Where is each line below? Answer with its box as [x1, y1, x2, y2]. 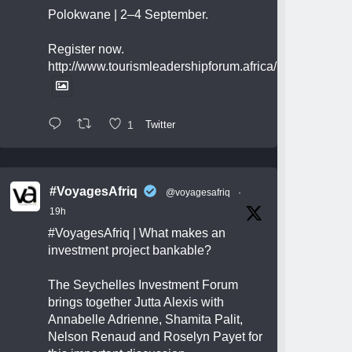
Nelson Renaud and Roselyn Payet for [48, 330, 263, 344]
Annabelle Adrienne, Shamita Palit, [48, 313, 244, 327]
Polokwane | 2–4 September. [48, 7, 209, 21]
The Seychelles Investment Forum [48, 278, 239, 292]
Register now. [48, 42, 125, 56]
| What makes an [130, 226, 226, 240]
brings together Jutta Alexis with [48, 295, 225, 310]
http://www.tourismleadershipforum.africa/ [48, 59, 277, 73]
